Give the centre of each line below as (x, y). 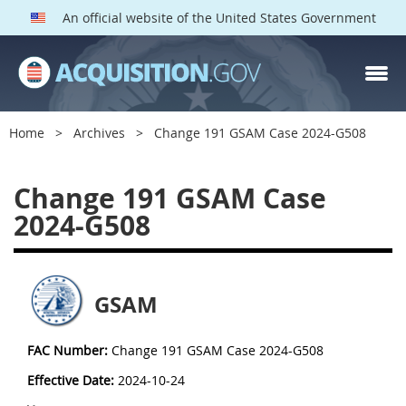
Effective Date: (71, 380)
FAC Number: (68, 350)
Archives (99, 133)
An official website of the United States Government (217, 18)
